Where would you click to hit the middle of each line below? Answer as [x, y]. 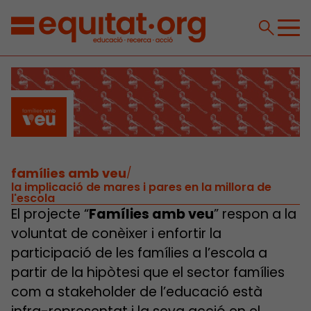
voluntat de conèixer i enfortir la [116, 233]
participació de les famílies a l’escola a [139, 253]
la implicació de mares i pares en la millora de [141, 187]
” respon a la [255, 214]
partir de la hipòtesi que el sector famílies [148, 272]
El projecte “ [50, 214]
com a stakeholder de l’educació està [137, 292]
